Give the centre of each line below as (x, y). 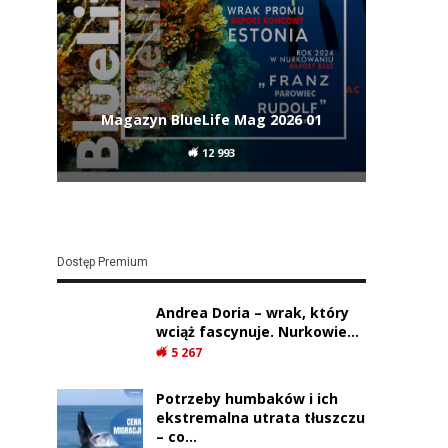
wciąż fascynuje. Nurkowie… (258, 332)
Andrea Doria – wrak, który (253, 313)
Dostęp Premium (103, 262)
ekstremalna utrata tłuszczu (261, 417)
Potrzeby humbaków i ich (247, 398)
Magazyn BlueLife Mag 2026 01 (212, 120)
